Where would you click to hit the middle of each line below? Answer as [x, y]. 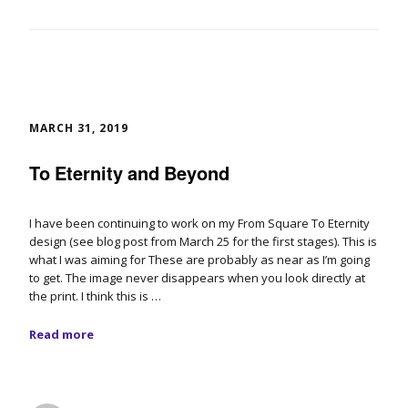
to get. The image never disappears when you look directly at [197, 277]
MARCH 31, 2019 [79, 128]
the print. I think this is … [95, 296]
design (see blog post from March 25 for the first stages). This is [203, 241]
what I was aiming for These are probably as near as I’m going [199, 259]
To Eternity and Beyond [129, 172]
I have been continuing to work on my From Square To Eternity [199, 223]
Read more [61, 334]
